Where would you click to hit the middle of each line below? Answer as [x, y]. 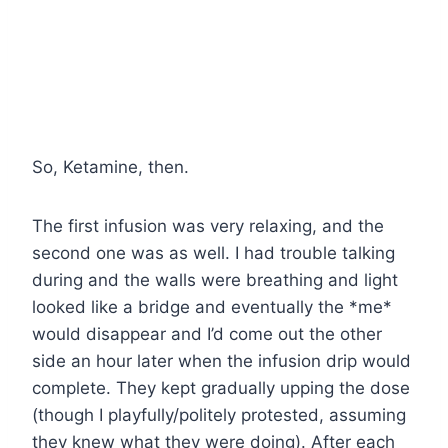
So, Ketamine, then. [110, 166]
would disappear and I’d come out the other [207, 333]
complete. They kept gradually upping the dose [221, 387]
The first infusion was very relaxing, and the [208, 225]
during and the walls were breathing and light [215, 279]
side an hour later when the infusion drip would [221, 360]
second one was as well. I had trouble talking [213, 252]
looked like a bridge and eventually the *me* [212, 306]
